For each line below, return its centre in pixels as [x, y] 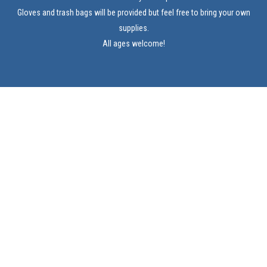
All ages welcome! [133, 44]
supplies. [133, 28]
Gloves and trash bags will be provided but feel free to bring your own [133, 13]
